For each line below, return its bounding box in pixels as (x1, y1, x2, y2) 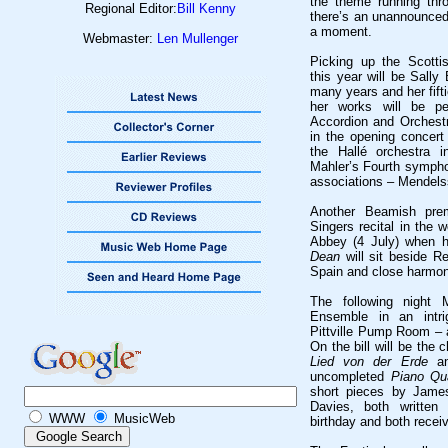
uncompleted (310, 369, 391, 384)
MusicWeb (110, 411, 175, 426)
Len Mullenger (157, 31, 238, 46)
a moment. (310, 24, 372, 39)
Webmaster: (83, 31, 157, 46)
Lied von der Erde (310, 354, 428, 369)
